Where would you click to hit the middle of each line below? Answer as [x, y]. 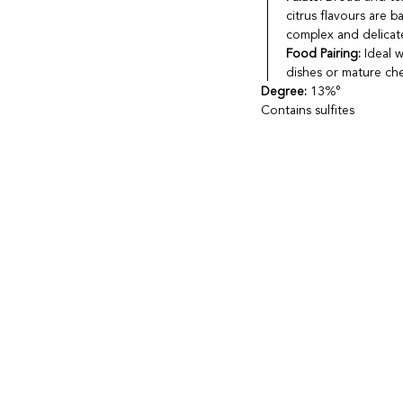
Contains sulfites [308, 111]
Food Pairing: [323, 54]
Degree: [286, 92]
